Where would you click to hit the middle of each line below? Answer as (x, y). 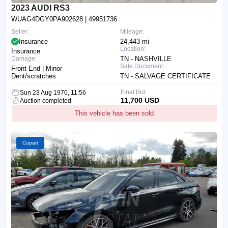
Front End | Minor (37, 68)
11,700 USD (140, 100)
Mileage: (132, 31)
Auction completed (46, 101)
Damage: (24, 58)
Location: (133, 49)
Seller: (20, 31)
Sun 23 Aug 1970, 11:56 (53, 92)
